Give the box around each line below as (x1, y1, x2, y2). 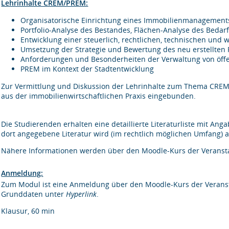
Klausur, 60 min (1, 206, 55, 216)
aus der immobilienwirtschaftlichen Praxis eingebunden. (1, 90, 196, 101)
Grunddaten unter (1, 189, 66, 199)
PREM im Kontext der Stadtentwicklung (20, 63, 154, 74)
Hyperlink (66, 189, 97, 199)
